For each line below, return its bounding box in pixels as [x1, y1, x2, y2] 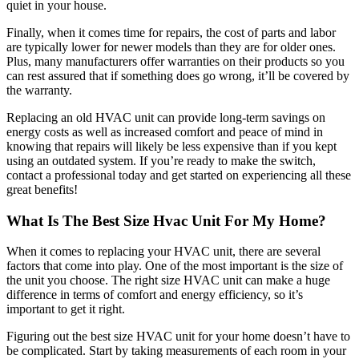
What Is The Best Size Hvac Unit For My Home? [6, 212, 326, 229]
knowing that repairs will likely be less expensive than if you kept [6, 139, 337, 153]
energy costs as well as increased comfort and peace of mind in [6, 124, 323, 139]
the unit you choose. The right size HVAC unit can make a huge [6, 273, 330, 288]
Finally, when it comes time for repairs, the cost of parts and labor [6, 25, 336, 39]
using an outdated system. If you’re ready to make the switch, [6, 153, 316, 167]
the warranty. [6, 83, 72, 97]
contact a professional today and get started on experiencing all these [6, 167, 351, 182]
